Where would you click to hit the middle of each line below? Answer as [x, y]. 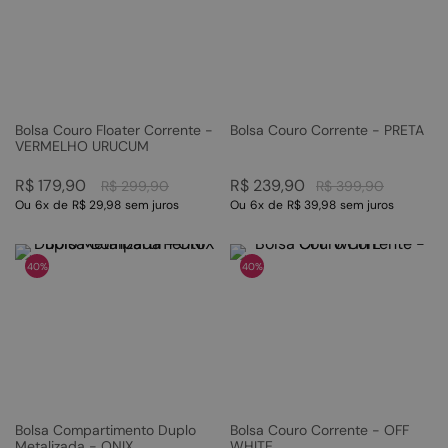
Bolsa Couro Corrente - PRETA [327, 130]
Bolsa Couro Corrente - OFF [319, 430]
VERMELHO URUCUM [82, 146]
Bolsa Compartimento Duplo [105, 430]
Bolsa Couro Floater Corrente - [114, 130]
